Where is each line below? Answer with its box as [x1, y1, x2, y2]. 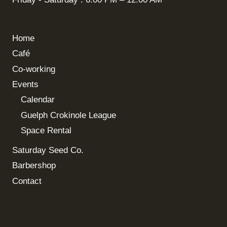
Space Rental [21, 126, 71, 136]
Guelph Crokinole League [21, 110, 116, 120]
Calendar [21, 95, 55, 105]
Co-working [12, 64, 55, 74]
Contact [12, 176, 42, 186]
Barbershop [12, 161, 56, 171]
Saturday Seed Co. [12, 145, 84, 155]
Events [12, 80, 39, 89]
